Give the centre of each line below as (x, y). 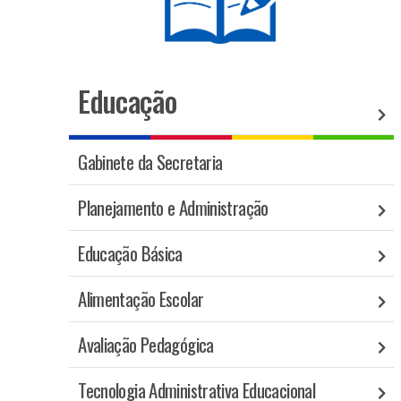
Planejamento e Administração (173, 207)
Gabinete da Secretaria (150, 161)
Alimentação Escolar (141, 298)
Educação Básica (130, 252)
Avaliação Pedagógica (146, 344)
